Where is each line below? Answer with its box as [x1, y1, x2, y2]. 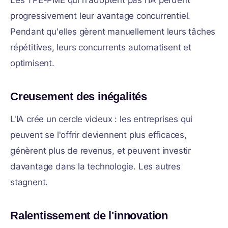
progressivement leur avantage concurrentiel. [10, 11, 191, 21]
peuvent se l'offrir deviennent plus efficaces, [10, 130, 187, 140]
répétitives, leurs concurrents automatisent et [10, 42, 191, 52]
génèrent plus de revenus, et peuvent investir [10, 146, 191, 156]
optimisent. [10, 58, 54, 68]
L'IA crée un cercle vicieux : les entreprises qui [10, 114, 193, 124]
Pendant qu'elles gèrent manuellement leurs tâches [10, 26, 216, 37]
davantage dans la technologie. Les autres [10, 161, 181, 172]
